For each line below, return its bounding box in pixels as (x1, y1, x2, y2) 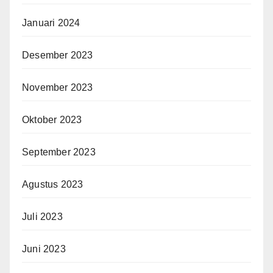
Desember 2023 (22, 50, 93, 61)
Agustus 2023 (22, 179, 83, 190)
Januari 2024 (22, 18, 80, 29)
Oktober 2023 (22, 115, 82, 126)
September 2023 (22, 147, 96, 158)
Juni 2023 (22, 244, 66, 255)
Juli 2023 (22, 211, 63, 222)
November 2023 (22, 82, 93, 93)
